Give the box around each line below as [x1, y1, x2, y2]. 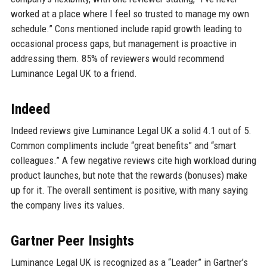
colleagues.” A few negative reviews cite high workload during [10, 154, 256, 167]
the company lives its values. [10, 199, 125, 212]
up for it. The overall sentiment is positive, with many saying [10, 184, 248, 197]
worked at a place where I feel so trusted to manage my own [10, 8, 249, 20]
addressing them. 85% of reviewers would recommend [10, 52, 224, 65]
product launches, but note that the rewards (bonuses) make [10, 169, 247, 182]
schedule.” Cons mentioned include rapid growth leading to [10, 23, 242, 35]
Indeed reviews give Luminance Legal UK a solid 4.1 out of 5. [10, 125, 252, 137]
